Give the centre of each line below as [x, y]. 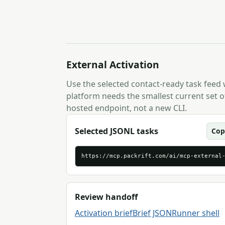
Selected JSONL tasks [117, 131]
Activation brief [104, 213]
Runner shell [196, 213]
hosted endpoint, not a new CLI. [127, 108]
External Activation [113, 65]
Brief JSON [152, 213]
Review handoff [106, 197]
